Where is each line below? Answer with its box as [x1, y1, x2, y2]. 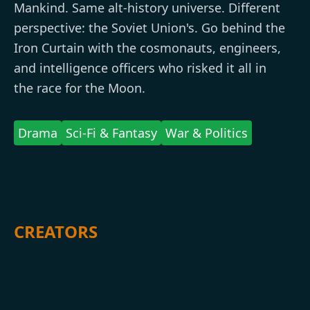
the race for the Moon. [14, 80, 145, 97]
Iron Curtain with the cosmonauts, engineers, [14, 39, 281, 57]
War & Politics [165, 125, 248, 142]
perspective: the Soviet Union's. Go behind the [14, 19, 285, 37]
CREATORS [14, 219, 98, 243]
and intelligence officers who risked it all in [14, 60, 266, 77]
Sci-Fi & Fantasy [66, 125, 157, 142]
